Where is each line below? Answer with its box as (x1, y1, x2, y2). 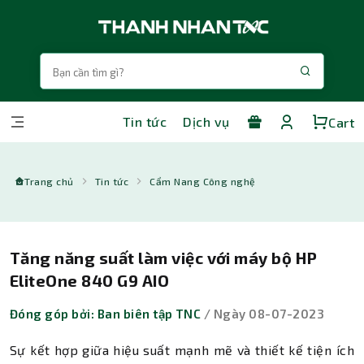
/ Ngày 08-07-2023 (201, 306, 325, 321)
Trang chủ (24, 175, 74, 187)
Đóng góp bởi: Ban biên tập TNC (10, 306, 201, 321)
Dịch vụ (183, 114, 230, 130)
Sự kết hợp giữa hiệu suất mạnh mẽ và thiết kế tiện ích (10, 342, 354, 357)
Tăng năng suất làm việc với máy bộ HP (10, 248, 318, 267)
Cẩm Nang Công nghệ (149, 175, 256, 187)
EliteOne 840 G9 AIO (10, 271, 170, 290)
